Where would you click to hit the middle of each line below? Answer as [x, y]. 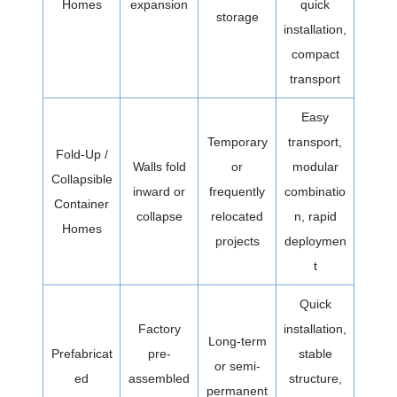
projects [237, 241]
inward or [159, 191]
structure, [315, 378]
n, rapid [315, 216]
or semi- [237, 366]
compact [315, 54]
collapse [159, 216]
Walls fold [159, 166]
